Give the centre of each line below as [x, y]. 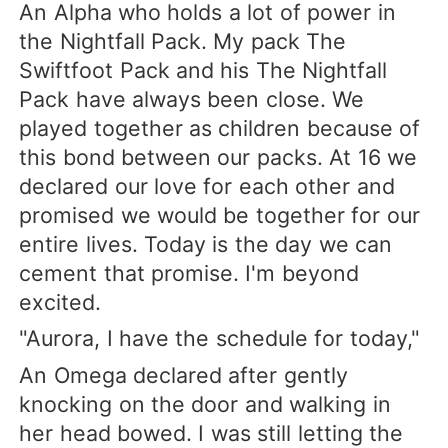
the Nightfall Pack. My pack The [183, 41]
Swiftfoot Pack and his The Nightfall [203, 70]
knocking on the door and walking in [205, 403]
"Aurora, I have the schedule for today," [219, 338]
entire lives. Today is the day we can [206, 244]
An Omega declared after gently [183, 374]
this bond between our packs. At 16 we [218, 157]
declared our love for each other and [207, 186]
